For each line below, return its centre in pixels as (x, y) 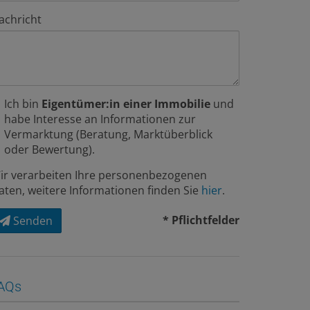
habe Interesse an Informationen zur (100, 119)
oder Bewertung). (49, 149)
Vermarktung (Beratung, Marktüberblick (108, 134)
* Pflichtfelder (201, 220)
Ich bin (23, 103)
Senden (33, 220)
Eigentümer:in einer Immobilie (126, 103)
